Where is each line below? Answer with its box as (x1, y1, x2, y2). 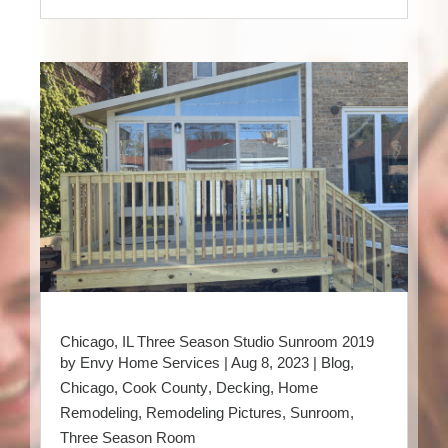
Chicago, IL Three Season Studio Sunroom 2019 (60, 332, 374, 350)
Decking (216, 378, 270, 396)
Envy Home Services (80, 353, 220, 371)
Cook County (122, 378, 208, 396)
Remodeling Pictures (146, 403, 282, 421)
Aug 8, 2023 (231, 353, 309, 371)
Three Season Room (60, 428, 196, 446)
